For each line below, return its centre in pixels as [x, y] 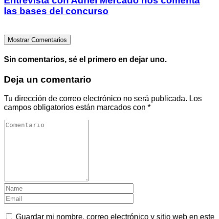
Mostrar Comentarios [37, 40]
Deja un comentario [48, 80]
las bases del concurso [56, 11]
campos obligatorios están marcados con [76, 108]
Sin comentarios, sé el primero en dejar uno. [85, 60]
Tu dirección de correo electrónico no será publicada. [96, 99]
